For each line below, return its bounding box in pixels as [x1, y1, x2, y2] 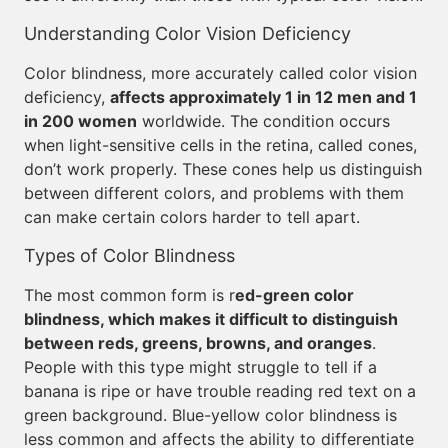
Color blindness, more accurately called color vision [24, 63, 417, 83]
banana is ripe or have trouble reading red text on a [24, 381, 416, 401]
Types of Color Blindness [24, 245, 235, 266]
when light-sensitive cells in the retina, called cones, [24, 135, 417, 155]
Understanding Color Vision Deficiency [24, 23, 351, 44]
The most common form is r [24, 285, 235, 305]
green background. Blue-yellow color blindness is [24, 405, 397, 425]
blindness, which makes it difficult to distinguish [24, 309, 398, 329]
